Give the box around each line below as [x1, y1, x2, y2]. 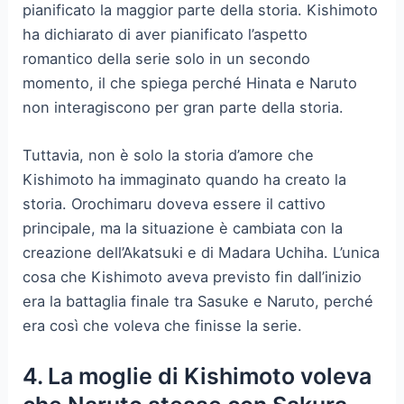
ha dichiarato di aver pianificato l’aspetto [23, 24, 308, 43]
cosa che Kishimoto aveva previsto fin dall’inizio [23, 268, 363, 287]
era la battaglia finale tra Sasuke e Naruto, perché [23, 292, 374, 311]
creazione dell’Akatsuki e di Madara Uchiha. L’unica [23, 243, 381, 262]
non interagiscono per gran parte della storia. [23, 97, 344, 116]
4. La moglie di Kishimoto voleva [23, 363, 372, 390]
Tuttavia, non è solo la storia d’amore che [23, 146, 315, 165]
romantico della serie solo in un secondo [23, 49, 311, 68]
